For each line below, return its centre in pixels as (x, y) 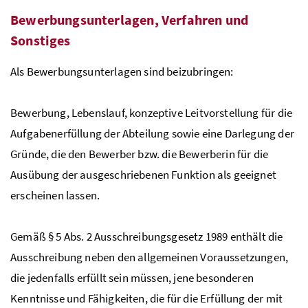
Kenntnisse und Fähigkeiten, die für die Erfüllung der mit (147, 298)
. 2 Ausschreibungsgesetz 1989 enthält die (182, 236)
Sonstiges (41, 40)
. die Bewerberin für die (212, 154)
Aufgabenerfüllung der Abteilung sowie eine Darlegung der (152, 133)
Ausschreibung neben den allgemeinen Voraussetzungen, (150, 257)
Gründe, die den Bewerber (74, 154)
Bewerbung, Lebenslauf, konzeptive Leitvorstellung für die (152, 112)
